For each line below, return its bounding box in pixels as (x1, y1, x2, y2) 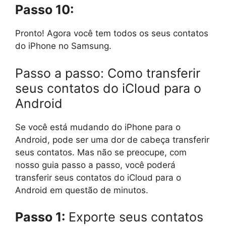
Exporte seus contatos (65, 209, 203, 224)
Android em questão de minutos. (15, 185, 148, 195)
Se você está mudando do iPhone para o (15, 122, 181, 132)
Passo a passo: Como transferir (15, 65, 200, 81)
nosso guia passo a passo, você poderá (15, 159, 176, 170)
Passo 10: (15, 2, 74, 17)
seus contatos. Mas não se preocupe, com (15, 147, 187, 157)
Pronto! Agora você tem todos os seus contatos (15, 28, 208, 38)
